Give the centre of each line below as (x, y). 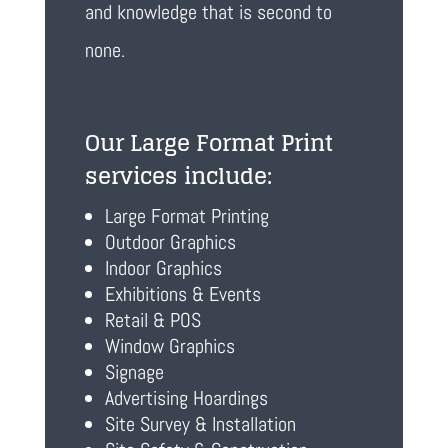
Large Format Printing (186, 216)
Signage (134, 372)
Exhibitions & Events (182, 294)
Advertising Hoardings (186, 398)
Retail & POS (152, 320)
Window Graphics (169, 346)
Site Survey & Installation (200, 424)
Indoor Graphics (163, 268)
